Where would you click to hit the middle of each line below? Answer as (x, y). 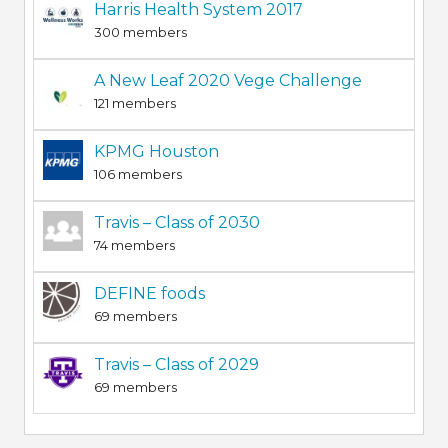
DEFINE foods (149, 293)
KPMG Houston (156, 151)
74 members (134, 244)
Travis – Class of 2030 (176, 222)
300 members (140, 31)
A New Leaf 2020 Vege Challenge (227, 80)
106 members (137, 173)
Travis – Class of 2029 (176, 364)
